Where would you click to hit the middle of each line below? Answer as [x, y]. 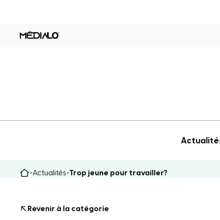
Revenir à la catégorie [68, 208]
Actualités [49, 173]
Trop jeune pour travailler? [118, 173]
